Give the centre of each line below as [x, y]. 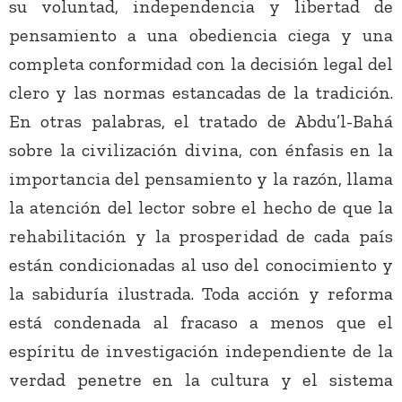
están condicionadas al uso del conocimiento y [201, 265]
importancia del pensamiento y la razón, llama [201, 179]
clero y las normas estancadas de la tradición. [201, 93]
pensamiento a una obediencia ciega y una [201, 35]
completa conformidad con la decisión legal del [201, 64]
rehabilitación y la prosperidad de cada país [201, 236]
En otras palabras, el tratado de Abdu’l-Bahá [201, 122]
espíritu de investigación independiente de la [201, 351]
